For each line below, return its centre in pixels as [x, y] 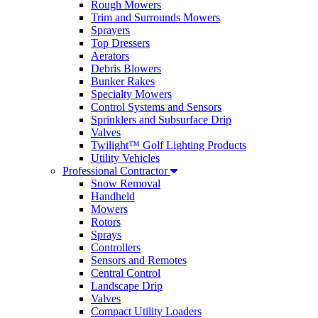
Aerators [110, 56]
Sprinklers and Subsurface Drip [161, 120]
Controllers [116, 247]
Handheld [113, 196]
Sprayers [110, 30]
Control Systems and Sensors [156, 107]
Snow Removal [126, 183]
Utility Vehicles [125, 158]
